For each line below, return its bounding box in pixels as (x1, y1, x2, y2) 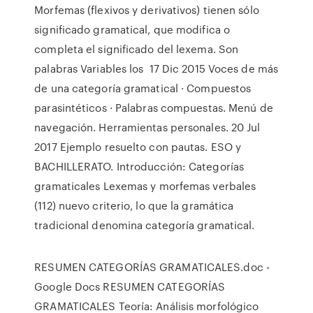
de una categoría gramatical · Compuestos (34, 80, 252, 96)
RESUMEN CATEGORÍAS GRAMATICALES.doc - (34, 259, 270, 275)
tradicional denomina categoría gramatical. (34, 217, 255, 233)
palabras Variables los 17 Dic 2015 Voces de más (34, 61, 279, 76)
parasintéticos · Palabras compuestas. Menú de (34, 100, 273, 115)
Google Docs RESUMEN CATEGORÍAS (34, 279, 226, 294)
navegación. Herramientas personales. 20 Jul (34, 119, 261, 135)
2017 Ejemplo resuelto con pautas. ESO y (34, 139, 242, 154)
